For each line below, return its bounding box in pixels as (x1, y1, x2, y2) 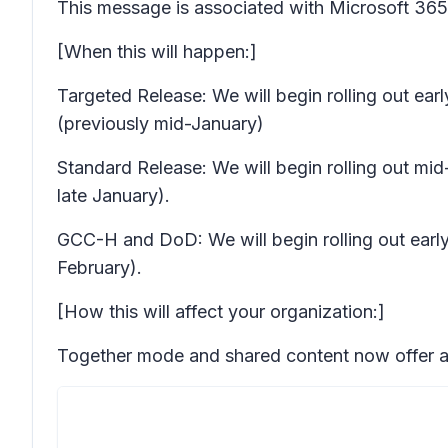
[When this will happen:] (57, 41, 257, 62)
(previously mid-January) (57, 113, 264, 134)
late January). (57, 185, 170, 206)
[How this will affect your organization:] (57, 301, 385, 322)
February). (57, 257, 142, 278)
